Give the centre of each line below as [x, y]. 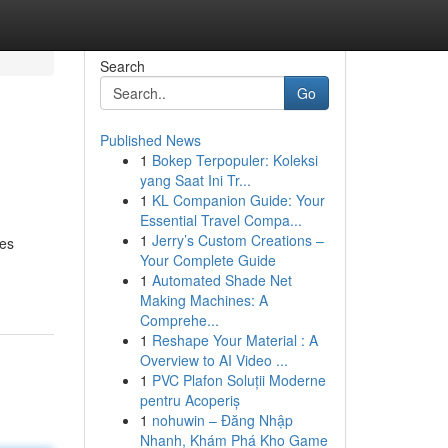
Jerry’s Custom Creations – [237, 240]
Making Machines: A [203, 300]
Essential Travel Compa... [220, 220]
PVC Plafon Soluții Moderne [238, 380]
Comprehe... [179, 320]
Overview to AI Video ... [213, 360]
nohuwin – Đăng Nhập [222, 420]
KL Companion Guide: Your [238, 200]
